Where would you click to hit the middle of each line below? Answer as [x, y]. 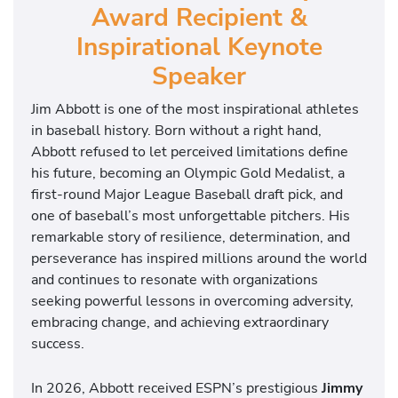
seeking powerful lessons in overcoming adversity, [192, 301]
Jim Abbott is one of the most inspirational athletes [195, 109]
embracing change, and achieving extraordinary [180, 322]
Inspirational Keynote [199, 47]
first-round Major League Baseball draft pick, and [187, 195]
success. [58, 344]
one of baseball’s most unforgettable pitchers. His [191, 216]
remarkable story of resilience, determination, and [191, 237]
